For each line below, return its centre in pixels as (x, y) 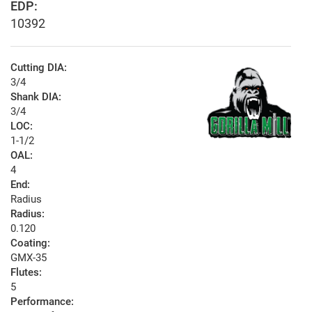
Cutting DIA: (39, 68)
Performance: (42, 302)
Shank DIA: (36, 97)
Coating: (30, 243)
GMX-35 (29, 258)
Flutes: (26, 273)
